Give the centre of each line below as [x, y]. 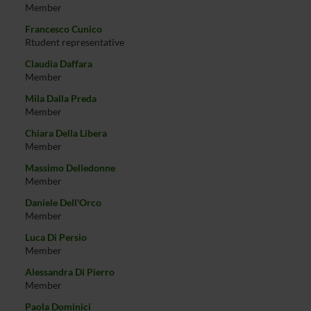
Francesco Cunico [63, 29]
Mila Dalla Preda [60, 98]
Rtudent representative [74, 42]
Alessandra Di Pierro [69, 272]
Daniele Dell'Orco [63, 202]
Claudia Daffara [58, 64]
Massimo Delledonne [70, 168]
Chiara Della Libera [66, 133]
